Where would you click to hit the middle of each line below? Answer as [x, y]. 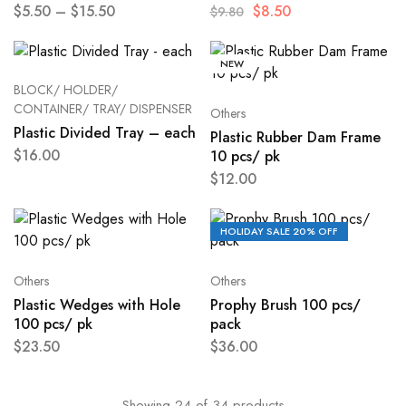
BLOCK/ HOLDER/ [66, 90]
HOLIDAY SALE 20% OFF [279, 232]
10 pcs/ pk [245, 157]
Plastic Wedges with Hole [97, 305]
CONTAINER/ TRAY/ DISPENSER [103, 109]
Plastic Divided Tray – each [105, 133]
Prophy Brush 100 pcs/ [285, 305]
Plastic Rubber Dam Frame [295, 138]
